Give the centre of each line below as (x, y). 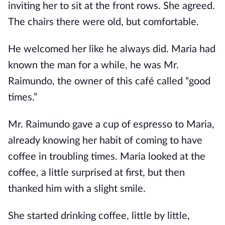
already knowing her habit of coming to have (105, 141)
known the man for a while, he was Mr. (93, 65)
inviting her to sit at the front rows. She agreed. (111, 6)
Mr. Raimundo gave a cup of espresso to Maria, (111, 125)
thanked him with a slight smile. (77, 189)
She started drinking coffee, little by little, (99, 216)
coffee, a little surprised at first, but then (96, 173)
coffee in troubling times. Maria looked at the (107, 157)
